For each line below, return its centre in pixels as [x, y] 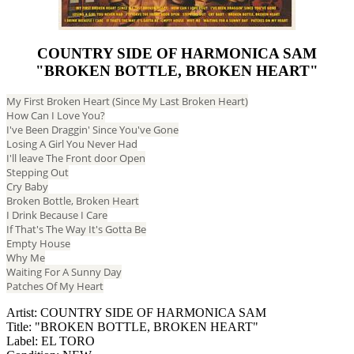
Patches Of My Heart [55, 286]
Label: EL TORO [51, 341]
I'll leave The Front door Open [76, 158]
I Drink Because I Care [57, 215]
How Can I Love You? [56, 116]
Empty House [38, 244]
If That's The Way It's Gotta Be [76, 230]
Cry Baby [27, 187]
